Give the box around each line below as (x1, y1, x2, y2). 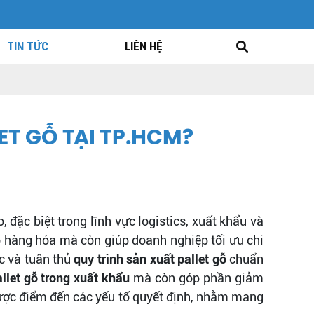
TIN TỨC (6, 39, 48, 53)
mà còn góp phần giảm (130, 271, 264, 285)
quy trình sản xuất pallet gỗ (74, 252, 226, 266)
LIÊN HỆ (124, 39, 163, 53)
